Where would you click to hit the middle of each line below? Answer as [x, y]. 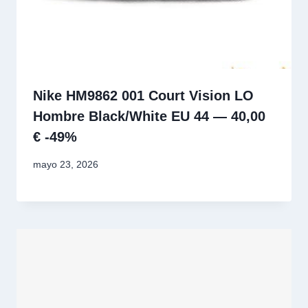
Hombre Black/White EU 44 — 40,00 [149, 116]
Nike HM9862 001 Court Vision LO [143, 95]
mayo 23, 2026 [66, 165]
